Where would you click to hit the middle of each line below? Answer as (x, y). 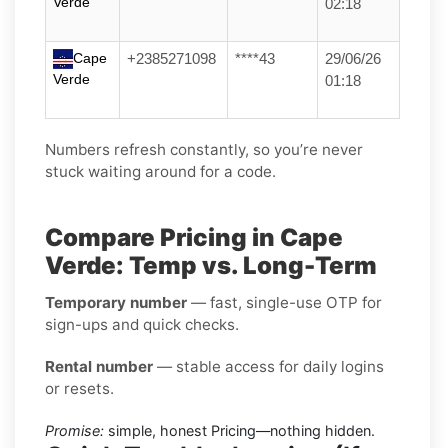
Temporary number (116, 302)
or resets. (79, 388)
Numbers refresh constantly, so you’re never (204, 149)
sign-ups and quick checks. (142, 324)
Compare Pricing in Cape (194, 237)
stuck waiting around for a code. (160, 171)
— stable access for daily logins (268, 366)
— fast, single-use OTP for (284, 302)
